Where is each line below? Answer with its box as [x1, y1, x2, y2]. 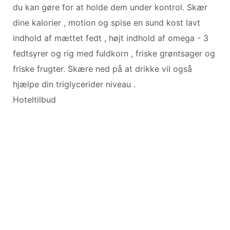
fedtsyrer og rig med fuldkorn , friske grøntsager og [13, 48, 215, 59]
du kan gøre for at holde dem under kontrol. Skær [13, 2, 207, 12]
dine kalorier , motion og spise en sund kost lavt [13, 17, 200, 28]
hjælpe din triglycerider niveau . [13, 79, 136, 89]
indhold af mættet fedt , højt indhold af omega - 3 [13, 32, 208, 43]
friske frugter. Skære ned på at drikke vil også [13, 63, 192, 74]
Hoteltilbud [13, 94, 56, 105]
